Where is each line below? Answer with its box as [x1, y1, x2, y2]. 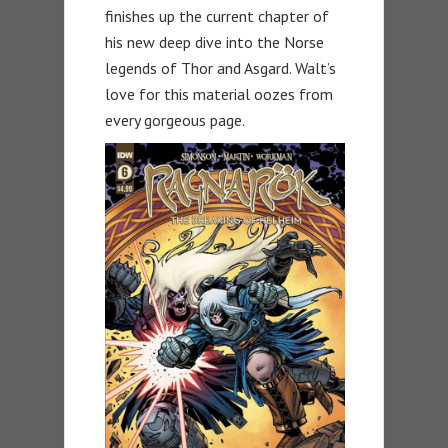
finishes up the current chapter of [105, 5, 329, 26]
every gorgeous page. [105, 109, 245, 130]
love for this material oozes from [105, 83, 333, 104]
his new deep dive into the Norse [105, 31, 324, 52]
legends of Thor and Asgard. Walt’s [105, 57, 336, 78]
